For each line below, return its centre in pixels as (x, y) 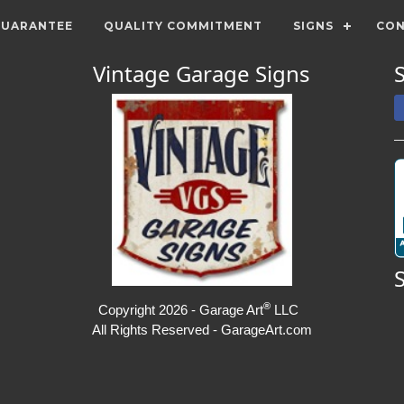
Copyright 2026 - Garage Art (180, 309)
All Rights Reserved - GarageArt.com (202, 329)
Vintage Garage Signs (202, 73)
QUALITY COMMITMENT (183, 26)
